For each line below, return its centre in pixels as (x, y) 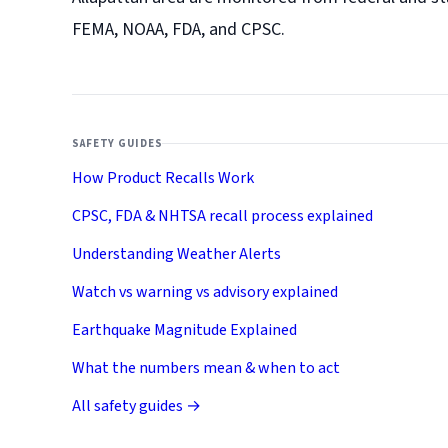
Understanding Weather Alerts (176, 254)
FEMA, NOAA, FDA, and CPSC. (178, 30)
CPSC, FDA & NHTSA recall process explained (222, 216)
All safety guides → (136, 406)
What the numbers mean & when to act (206, 368)
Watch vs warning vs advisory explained (205, 292)
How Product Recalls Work (163, 178)
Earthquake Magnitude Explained (184, 330)
